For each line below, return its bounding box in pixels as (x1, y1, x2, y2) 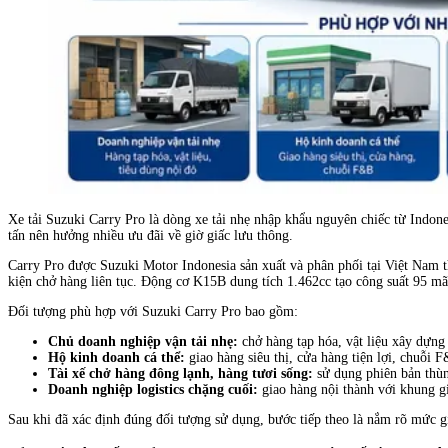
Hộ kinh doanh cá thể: (48, 349, 185, 365)
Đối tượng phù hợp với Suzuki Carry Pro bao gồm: (8, 303, 298, 319)
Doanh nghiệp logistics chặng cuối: (48, 381, 258, 397)
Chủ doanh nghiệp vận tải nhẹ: (48, 333, 238, 349)
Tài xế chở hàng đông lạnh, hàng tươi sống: (48, 365, 313, 381)
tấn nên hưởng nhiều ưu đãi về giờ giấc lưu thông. (8, 227, 293, 243)
